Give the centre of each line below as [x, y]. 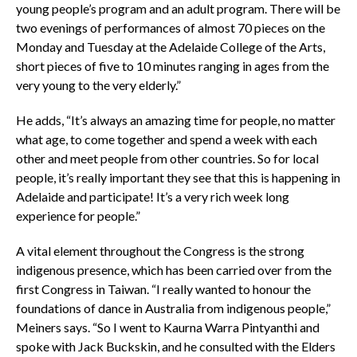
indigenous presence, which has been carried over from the [173, 269]
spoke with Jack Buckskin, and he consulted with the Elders [175, 346]
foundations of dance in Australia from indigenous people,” [173, 308]
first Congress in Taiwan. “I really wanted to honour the [163, 288]
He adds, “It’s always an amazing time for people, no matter [175, 120]
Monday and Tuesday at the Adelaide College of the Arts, [170, 46]
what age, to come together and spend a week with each [166, 139]
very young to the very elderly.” [98, 84]
